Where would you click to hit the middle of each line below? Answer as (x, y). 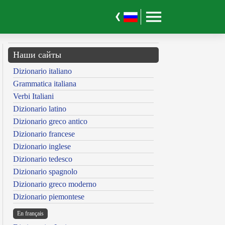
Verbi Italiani (33, 96)
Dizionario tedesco (43, 159)
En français (30, 214)
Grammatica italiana (45, 84)
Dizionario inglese (42, 147)
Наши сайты (37, 55)
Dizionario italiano (42, 71)
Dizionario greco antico (50, 122)
